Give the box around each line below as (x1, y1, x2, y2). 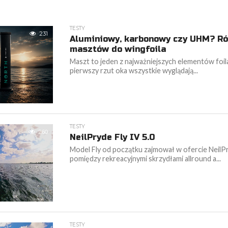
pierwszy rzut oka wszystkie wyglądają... (70, 66, 198, 75)
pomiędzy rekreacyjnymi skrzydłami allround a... (70, 154, 221, 163)
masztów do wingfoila (70, 44, 166, 54)
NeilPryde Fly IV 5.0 (70, 132, 155, 142)
